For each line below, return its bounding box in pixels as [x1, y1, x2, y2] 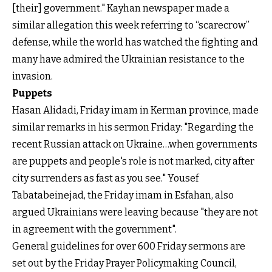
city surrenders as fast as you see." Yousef [12, 172, 199, 184]
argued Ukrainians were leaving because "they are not [12, 206, 258, 218]
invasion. [12, 70, 53, 82]
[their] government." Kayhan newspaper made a [12, 2, 229, 14]
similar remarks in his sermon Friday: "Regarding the [12, 121, 254, 133]
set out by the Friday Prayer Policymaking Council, [12, 257, 237, 269]
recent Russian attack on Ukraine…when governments [12, 138, 257, 150]
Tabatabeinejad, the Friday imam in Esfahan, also [12, 189, 234, 201]
